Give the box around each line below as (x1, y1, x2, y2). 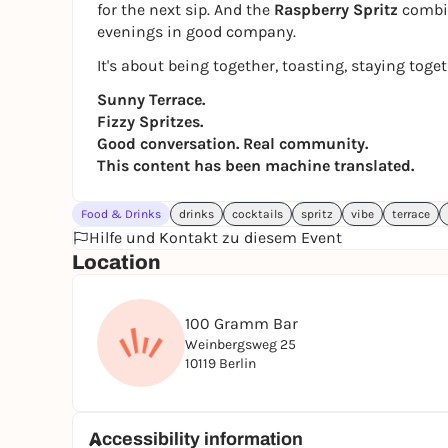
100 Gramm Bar (185, 314, 298, 333)
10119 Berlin (185, 355, 256, 372)
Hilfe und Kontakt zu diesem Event (89, 228, 342, 247)
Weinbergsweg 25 (185, 336, 296, 353)
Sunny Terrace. (97, 90, 205, 109)
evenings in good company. (97, 22, 296, 41)
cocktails (232, 207, 283, 221)
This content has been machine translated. (97, 156, 414, 175)
